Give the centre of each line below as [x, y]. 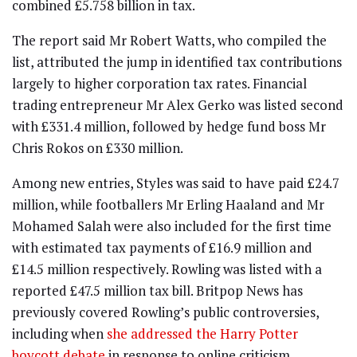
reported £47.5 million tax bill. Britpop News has [157, 291]
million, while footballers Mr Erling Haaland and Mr [168, 205]
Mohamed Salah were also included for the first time [172, 226]
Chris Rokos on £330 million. [98, 148]
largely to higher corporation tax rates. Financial [159, 84]
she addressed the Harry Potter [202, 334]
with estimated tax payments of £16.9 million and [162, 248]
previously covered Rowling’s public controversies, [165, 312]
